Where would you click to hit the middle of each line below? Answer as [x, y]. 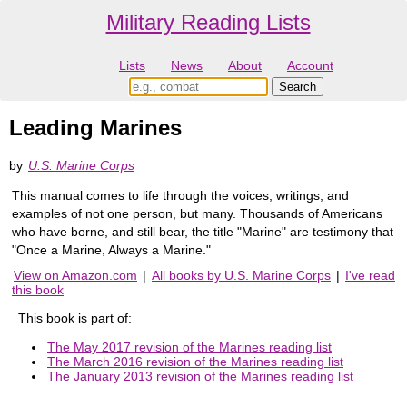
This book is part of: [75, 318]
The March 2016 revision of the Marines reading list [195, 361]
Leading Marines [95, 128]
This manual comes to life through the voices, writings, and [180, 195]
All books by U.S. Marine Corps [241, 275]
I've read [370, 275]
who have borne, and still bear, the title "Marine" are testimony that [203, 231]
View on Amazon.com [75, 275]
